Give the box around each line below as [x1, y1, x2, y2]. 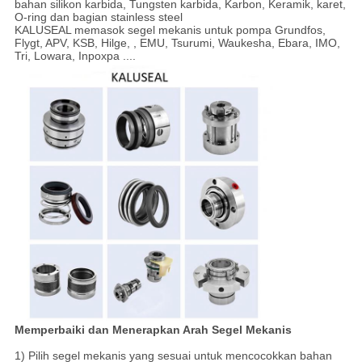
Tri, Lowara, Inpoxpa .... [14, 48, 136, 62]
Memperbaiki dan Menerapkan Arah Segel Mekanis [14, 322, 292, 336]
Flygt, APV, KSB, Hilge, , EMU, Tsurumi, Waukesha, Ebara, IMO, [14, 36, 340, 49]
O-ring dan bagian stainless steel [14, 10, 183, 23]
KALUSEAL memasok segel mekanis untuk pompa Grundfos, [14, 23, 326, 36]
